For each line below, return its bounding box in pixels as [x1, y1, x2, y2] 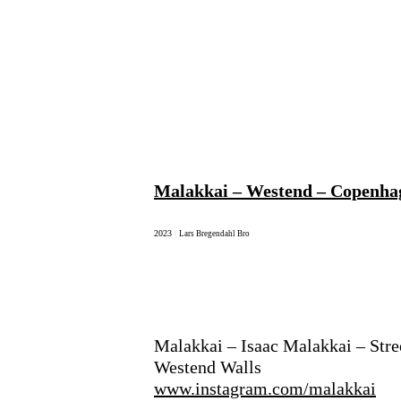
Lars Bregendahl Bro [179, 228, 250, 238]
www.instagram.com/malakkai [154, 378, 376, 398]
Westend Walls [154, 356, 261, 377]
